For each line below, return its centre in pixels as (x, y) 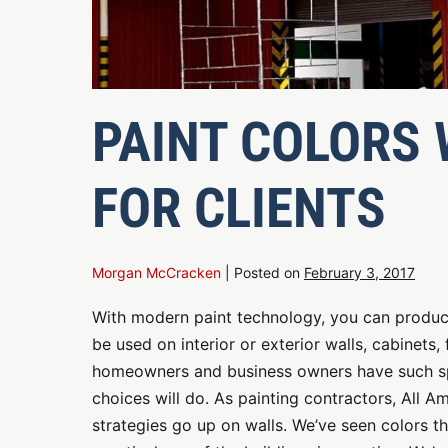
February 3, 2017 (359, 272)
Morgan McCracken (156, 272)
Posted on (267, 272)
